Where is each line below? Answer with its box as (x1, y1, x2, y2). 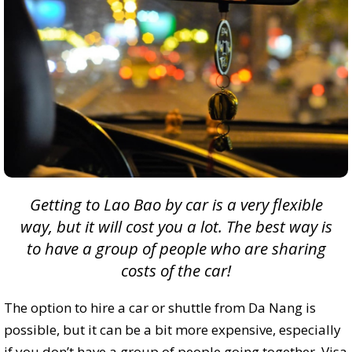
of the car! (156, 259, 231, 282)
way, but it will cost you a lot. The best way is (20, 215, 332, 238)
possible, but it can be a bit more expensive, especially (4, 321, 341, 339)
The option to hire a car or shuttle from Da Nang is (4, 299, 316, 317)
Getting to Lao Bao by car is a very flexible (29, 193, 323, 216)
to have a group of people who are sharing (26, 237, 326, 260)
